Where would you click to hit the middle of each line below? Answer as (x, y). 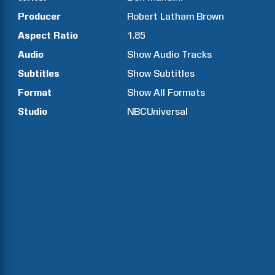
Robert (143, 16)
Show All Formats (166, 92)
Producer (39, 16)
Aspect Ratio (48, 35)
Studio (33, 111)
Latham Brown (192, 16)
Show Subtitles (161, 73)
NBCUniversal (158, 111)
